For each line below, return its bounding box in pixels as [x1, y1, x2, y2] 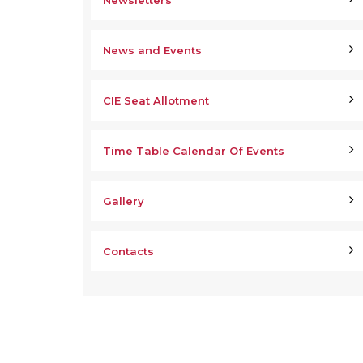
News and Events [103, 44, 202, 57]
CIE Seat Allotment [103, 94, 209, 107]
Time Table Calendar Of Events [103, 144, 284, 157]
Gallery [103, 194, 144, 207]
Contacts [103, 245, 154, 258]
